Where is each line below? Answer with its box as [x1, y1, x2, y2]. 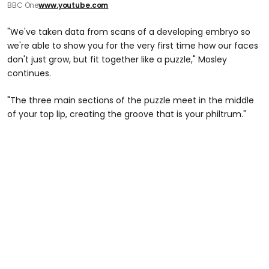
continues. [7, 67, 51, 80]
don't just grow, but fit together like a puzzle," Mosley [7, 53, 227, 66]
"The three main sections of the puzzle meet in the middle [7, 94, 254, 107]
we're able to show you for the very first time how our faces [7, 40, 258, 52]
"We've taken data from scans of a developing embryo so [7, 26, 250, 38]
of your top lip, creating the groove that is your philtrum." [7, 108, 246, 121]
